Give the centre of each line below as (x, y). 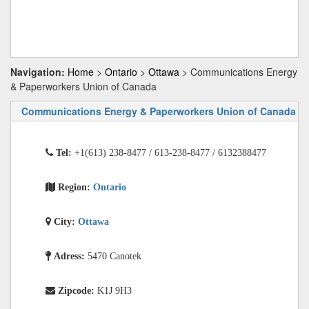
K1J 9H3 (114, 290)
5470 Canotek (114, 256)
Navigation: (38, 72)
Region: (76, 187)
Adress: (71, 256)
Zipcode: (78, 290)
